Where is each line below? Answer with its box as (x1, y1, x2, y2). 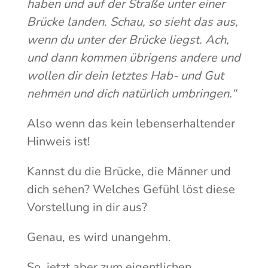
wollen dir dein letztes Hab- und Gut (26, 68, 224, 84)
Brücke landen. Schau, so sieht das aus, (26, 14, 238, 31)
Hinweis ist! (26, 133, 90, 150)
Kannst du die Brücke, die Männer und (26, 163, 231, 180)
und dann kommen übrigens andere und (26, 50, 240, 66)
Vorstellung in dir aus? (26, 199, 147, 216)
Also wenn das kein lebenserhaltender (26, 115, 235, 132)
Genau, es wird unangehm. (26, 229, 171, 246)
